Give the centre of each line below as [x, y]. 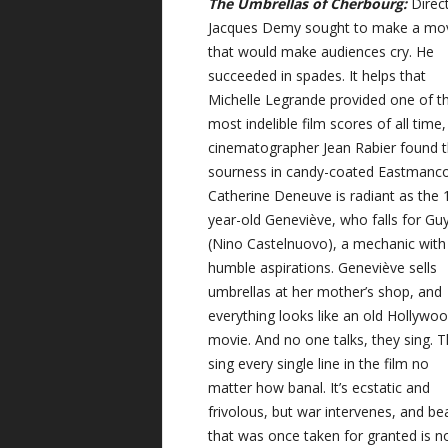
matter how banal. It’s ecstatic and [319, 388]
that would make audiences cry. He [321, 52]
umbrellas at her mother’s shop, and [325, 292]
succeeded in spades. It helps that [317, 76]
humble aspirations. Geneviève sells [323, 268]
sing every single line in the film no [319, 364]
